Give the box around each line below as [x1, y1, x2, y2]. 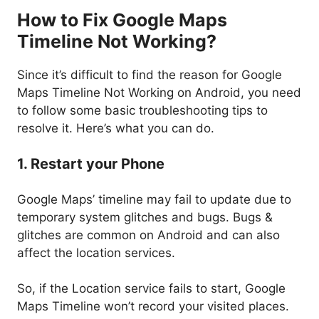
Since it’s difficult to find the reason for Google [17, 67, 282, 82]
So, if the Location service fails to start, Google [17, 281, 286, 296]
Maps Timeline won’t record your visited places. [17, 299, 289, 314]
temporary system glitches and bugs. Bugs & [17, 209, 273, 224]
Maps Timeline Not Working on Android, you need [17, 85, 301, 100]
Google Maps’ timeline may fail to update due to [17, 192, 291, 206]
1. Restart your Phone [17, 155, 164, 173]
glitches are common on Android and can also [17, 227, 280, 242]
